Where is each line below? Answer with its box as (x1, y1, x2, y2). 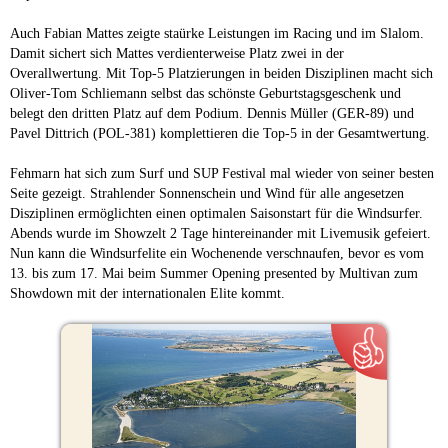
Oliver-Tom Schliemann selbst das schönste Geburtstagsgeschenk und (10, 85, 401, 101)
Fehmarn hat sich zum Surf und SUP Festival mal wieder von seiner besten (10, 165, 434, 181)
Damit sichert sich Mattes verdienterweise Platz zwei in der (10, 45, 344, 61)
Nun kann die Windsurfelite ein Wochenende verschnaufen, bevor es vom (10, 245, 424, 261)
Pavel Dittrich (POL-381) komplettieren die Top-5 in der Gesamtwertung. (10, 125, 430, 141)
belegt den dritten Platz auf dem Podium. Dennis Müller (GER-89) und (10, 105, 414, 121)
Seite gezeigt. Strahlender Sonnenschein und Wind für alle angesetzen (10, 185, 404, 201)
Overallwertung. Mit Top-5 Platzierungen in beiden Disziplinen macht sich (10, 65, 433, 81)
